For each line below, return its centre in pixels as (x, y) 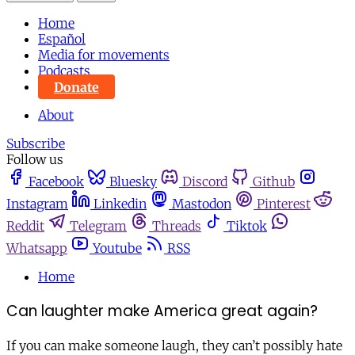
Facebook (56, 182)
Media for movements (104, 55)
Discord (205, 182)
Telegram (98, 226)
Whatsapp (37, 248)
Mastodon (202, 204)
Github (274, 182)
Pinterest (284, 204)
